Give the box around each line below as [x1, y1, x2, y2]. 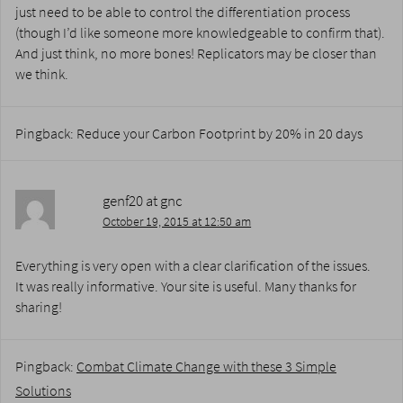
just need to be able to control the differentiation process [15, 3, 350, 22]
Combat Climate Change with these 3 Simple [76, 357, 336, 377]
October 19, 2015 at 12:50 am [103, 213, 252, 230]
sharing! [15, 298, 62, 318]
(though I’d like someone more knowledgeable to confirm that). [15, 23, 385, 43]
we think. [15, 65, 68, 85]
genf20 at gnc [103, 190, 184, 212]
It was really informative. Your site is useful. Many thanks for [15, 277, 356, 297]
